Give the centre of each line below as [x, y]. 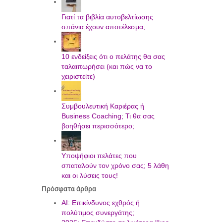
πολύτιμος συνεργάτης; [98, 213]
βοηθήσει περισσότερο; [98, 126]
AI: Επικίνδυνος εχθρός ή [100, 203]
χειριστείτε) [78, 77]
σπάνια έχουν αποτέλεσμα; [103, 27]
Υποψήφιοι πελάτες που [99, 156]
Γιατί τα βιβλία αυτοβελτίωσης [107, 17]
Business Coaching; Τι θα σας [108, 116]
